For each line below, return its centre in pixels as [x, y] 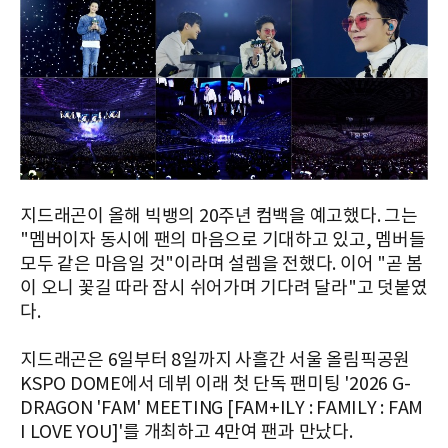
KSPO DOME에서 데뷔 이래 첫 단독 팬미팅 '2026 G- [215, 384]
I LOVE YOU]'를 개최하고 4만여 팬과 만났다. [186, 432]
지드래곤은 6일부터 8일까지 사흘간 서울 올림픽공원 [215, 360]
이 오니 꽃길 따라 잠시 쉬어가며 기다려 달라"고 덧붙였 [224, 288]
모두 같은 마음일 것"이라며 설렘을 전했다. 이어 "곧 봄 [221, 264]
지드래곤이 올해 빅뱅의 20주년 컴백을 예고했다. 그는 [219, 216]
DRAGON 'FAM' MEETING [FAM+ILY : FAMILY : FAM [221, 408]
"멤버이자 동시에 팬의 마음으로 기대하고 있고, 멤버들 [223, 240]
